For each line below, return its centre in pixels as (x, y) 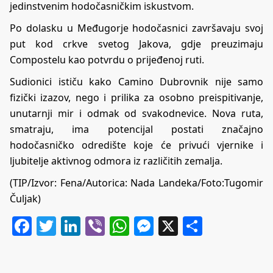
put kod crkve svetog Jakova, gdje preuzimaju (136, 44)
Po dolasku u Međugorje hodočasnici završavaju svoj (136, 28)
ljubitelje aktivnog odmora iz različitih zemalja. (116, 161)
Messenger (204, 226)
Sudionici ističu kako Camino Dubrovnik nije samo (136, 82)
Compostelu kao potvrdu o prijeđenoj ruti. (107, 60)
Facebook (75, 226)
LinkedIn (120, 226)
